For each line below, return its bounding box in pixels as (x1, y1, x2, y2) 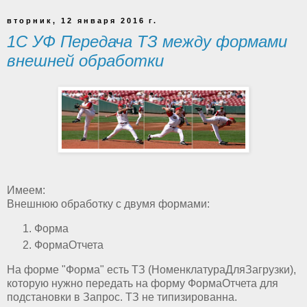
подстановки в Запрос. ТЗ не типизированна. (7, 291, 237, 303)
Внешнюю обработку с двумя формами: (7, 198, 210, 210)
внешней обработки (7, 51, 164, 70)
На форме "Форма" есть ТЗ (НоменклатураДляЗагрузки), (7, 263, 296, 275)
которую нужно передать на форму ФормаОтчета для (7, 277, 278, 289)
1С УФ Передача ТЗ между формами (7, 32, 287, 51)
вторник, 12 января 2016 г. (7, 16, 158, 25)
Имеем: (7, 184, 45, 197)
